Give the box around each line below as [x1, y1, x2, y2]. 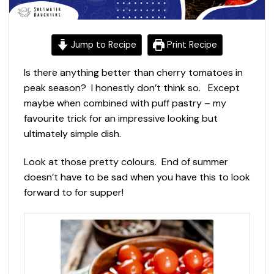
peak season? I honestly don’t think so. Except [24, 81, 240, 95]
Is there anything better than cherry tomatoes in [24, 66, 243, 80]
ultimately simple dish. [24, 127, 121, 141]
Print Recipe [164, 39, 217, 51]
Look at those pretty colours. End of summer [24, 155, 228, 169]
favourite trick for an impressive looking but [24, 112, 218, 125]
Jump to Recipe [68, 39, 136, 51]
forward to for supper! [24, 186, 124, 199]
